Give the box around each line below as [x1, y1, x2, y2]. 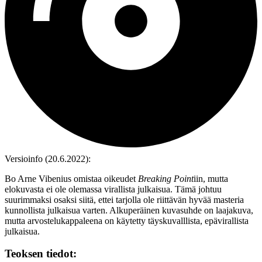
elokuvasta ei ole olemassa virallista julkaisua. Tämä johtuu [5, 184, 222, 194]
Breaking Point [138, 173, 194, 184]
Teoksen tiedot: [5, 247, 77, 260]
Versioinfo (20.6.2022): [5, 153, 91, 164]
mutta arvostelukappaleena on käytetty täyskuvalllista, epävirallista [5, 215, 249, 226]
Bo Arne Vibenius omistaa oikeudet [5, 173, 138, 184]
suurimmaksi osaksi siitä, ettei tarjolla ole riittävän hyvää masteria [5, 194, 244, 205]
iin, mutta [194, 173, 228, 184]
